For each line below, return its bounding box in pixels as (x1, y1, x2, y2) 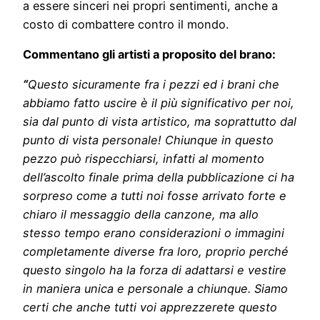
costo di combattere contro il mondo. (23, 16, 229, 31)
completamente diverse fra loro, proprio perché (23, 244, 289, 259)
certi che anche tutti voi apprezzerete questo (23, 300, 277, 315)
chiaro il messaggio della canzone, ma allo (23, 207, 259, 222)
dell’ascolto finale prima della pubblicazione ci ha (23, 170, 294, 185)
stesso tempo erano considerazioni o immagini (23, 226, 284, 241)
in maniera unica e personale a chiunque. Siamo (23, 281, 288, 296)
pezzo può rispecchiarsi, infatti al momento (23, 151, 264, 166)
